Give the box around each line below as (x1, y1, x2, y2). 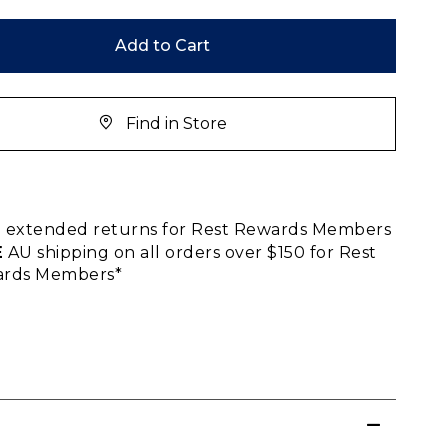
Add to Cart (114, 35, 210, 55)
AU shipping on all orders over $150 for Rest (3, 242, 377, 262)
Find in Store (125, 113, 227, 133)
